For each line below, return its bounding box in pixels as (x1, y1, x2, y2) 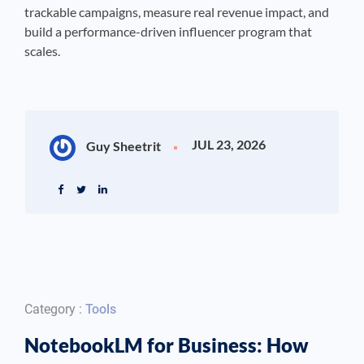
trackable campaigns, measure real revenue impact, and (24, 4, 329, 20)
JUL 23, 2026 (192, 136, 266, 153)
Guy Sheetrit (84, 138, 161, 154)
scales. (24, 43, 60, 59)
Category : (24, 301, 85, 318)
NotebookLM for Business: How (24, 333, 309, 357)
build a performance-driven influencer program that (24, 24, 312, 40)
